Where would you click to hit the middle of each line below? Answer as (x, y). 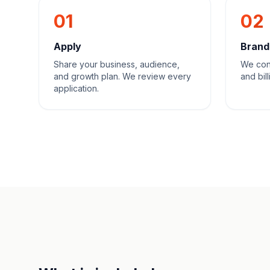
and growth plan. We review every (122, 76)
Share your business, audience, (117, 64)
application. (76, 88)
